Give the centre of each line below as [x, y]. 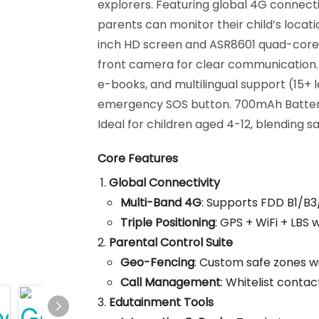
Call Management [171, 283]
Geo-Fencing [157, 263]
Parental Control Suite [171, 243]
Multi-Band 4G [161, 203]
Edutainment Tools [161, 303]
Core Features [138, 159]
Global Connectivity [164, 183]
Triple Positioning [168, 223]
